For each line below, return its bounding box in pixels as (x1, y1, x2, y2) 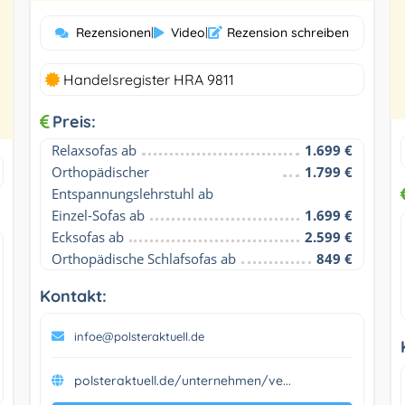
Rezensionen (75, 24, 151, 41)
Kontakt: (39, 285, 107, 306)
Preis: (52, 110, 96, 132)
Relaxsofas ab (51, 140, 137, 159)
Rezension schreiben (226, 24, 349, 41)
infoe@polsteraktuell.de (73, 328, 204, 344)
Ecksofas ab (51, 227, 124, 246)
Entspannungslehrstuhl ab (51, 184, 213, 202)
